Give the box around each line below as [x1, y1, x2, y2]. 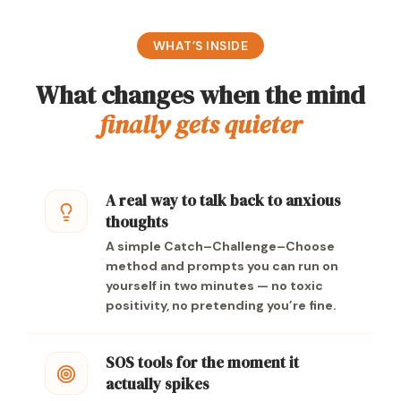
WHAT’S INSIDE [152, 38, 249, 54]
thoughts [106, 211, 168, 233]
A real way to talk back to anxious [106, 190, 341, 211]
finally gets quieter [99, 107, 302, 141]
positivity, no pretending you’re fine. [106, 297, 337, 313]
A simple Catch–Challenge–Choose [106, 238, 335, 254]
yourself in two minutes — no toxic [106, 277, 323, 294]
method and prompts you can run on [106, 258, 338, 274]
